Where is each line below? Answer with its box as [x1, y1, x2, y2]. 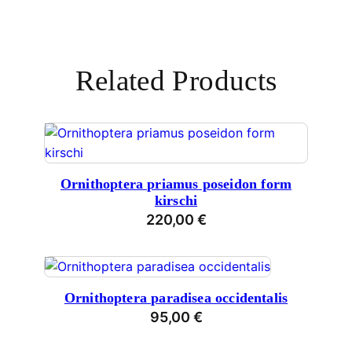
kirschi [154, 192, 198, 208]
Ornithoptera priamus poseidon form [60, 175, 292, 192]
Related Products [75, 64, 277, 97]
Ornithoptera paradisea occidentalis [64, 290, 288, 306]
